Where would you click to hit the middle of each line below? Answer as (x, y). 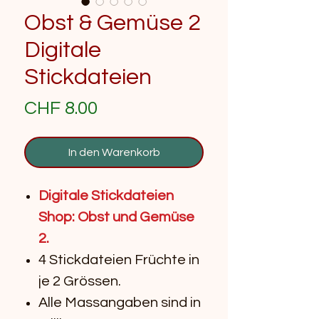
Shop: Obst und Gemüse (116, 218)
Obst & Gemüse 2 (113, 23)
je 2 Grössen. (80, 282)
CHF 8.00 (61, 109)
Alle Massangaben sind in (120, 303)
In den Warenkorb (114, 153)
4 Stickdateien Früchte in (119, 260)
